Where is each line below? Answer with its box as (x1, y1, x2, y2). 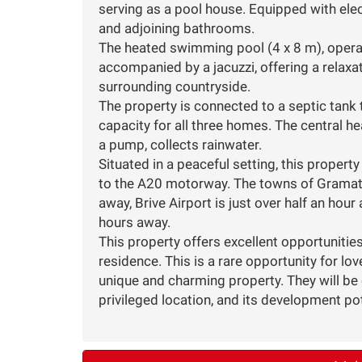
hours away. (99, 213, 170, 230)
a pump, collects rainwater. (99, 136, 262, 153)
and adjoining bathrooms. (99, 19, 255, 36)
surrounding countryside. (99, 78, 250, 95)
